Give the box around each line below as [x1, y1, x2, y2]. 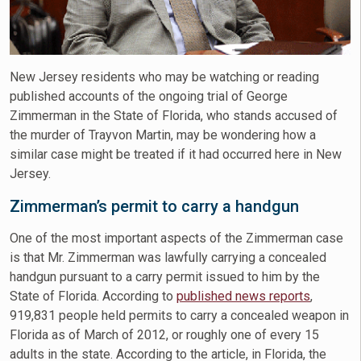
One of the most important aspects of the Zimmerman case [10, 230, 343, 247]
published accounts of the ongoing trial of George [10, 89, 288, 105]
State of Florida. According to [10, 288, 176, 305]
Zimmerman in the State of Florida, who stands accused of [10, 108, 338, 124]
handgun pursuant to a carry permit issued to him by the [10, 269, 320, 285]
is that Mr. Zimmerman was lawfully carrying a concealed [10, 250, 326, 266]
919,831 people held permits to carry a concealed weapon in [10, 308, 349, 324]
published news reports [176, 288, 310, 305]
